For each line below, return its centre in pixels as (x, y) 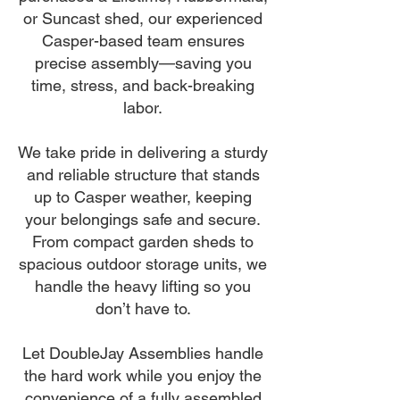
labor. (143, 108)
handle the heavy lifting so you (143, 286)
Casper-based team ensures (143, 41)
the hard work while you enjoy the (143, 375)
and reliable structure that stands (143, 175)
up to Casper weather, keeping (143, 197)
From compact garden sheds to (143, 242)
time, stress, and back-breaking (143, 85)
